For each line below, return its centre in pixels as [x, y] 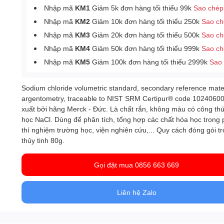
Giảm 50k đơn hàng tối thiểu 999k [146, 48]
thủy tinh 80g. [43, 140]
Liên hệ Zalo [136, 192]
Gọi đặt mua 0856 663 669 [137, 165]
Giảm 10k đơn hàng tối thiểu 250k [146, 21]
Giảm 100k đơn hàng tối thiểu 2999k [150, 62]
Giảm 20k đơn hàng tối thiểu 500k [146, 35]
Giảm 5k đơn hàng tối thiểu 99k [142, 8]
